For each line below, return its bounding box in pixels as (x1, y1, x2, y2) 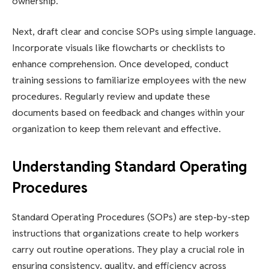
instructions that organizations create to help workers (12, 227, 239, 240)
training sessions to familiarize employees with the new (12, 74, 246, 87)
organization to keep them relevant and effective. (12, 122, 221, 136)
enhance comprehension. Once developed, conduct (12, 58, 229, 71)
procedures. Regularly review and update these (12, 90, 210, 103)
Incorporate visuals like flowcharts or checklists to (12, 41, 225, 55)
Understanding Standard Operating (12, 157, 247, 177)
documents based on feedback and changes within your (12, 106, 245, 119)
